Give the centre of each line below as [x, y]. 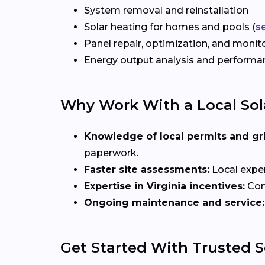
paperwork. [111, 153]
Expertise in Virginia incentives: [164, 186]
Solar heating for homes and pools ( [170, 27]
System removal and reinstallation [166, 11]
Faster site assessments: [147, 170]
